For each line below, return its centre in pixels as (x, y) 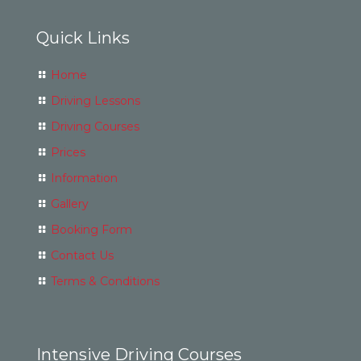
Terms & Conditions (105, 281)
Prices (68, 152)
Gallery (70, 204)
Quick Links (83, 38)
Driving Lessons (95, 101)
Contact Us (82, 255)
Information (84, 178)
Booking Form (91, 230)
